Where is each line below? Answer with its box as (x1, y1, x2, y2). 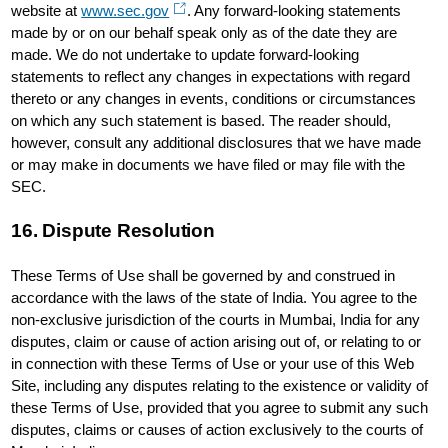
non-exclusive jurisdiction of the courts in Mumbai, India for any (11, 311, 421, 328)
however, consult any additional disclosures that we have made (11, 134, 422, 151)
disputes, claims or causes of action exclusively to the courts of (11, 421, 424, 438)
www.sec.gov (81, 2, 170, 19)
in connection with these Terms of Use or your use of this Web (11, 355, 415, 372)
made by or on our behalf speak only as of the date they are (11, 24, 398, 41)
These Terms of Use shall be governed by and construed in (11, 267, 396, 284)
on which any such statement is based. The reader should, (11, 112, 392, 129)
